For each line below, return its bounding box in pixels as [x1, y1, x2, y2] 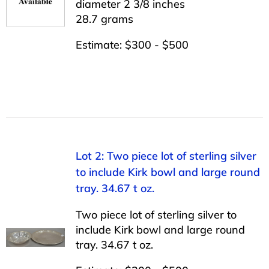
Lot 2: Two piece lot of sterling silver [75, 148, 256, 163]
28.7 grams [75, 11, 133, 26]
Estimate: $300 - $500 [75, 37, 189, 52]
